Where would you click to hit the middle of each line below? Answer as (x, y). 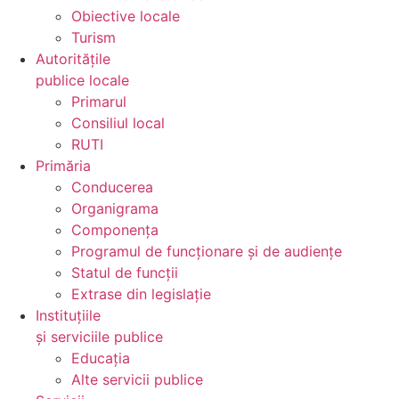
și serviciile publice (99, 337)
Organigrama (115, 209)
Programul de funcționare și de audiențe (207, 252)
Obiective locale (126, 16)
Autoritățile (73, 59)
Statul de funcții (125, 273)
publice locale (82, 81)
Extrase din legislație (141, 294)
